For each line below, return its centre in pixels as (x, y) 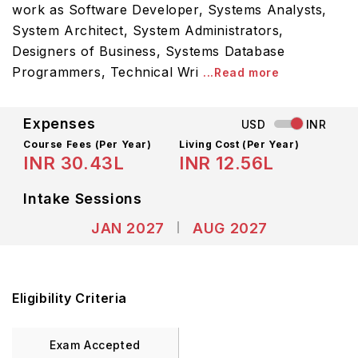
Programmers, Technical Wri (105, 72)
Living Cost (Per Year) (239, 144)
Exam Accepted (95, 345)
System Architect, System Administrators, (148, 30)
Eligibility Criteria (70, 298)
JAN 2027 (127, 228)
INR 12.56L (227, 163)
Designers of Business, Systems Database (149, 51)
